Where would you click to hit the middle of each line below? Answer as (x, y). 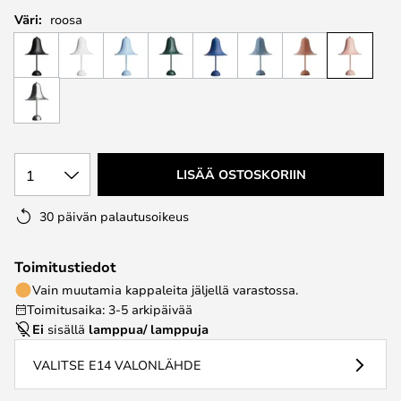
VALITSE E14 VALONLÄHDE (117, 365)
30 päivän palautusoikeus (114, 216)
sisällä (66, 329)
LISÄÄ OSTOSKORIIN (241, 174)
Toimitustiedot (65, 267)
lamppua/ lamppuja (149, 329)
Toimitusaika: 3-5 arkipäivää (110, 309)
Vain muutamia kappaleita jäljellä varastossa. (165, 290)
